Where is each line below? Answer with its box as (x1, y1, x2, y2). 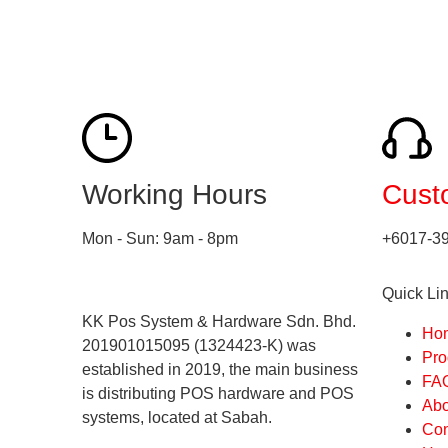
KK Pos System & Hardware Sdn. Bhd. (82, 312, 356, 330)
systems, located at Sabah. (82, 408, 272, 426)
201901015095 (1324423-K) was (82, 336, 316, 354)
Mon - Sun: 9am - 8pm (82, 230, 238, 248)
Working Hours (82, 179, 267, 211)
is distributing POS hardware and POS (82, 384, 354, 402)
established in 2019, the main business (82, 360, 358, 378)
